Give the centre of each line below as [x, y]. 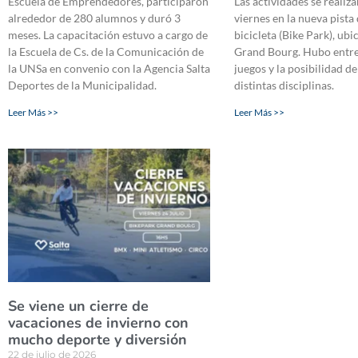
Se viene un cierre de [78, 306]
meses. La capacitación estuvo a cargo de [108, 34]
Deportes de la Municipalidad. [82, 85]
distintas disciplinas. [284, 85]
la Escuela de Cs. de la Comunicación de [106, 51]
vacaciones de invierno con [98, 322]
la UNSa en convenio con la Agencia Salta [109, 68]
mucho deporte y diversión [97, 339]
